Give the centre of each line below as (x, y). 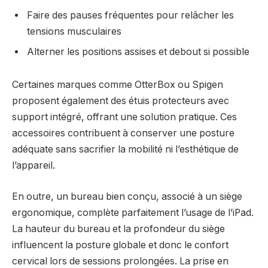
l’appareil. (33, 166)
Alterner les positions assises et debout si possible (138, 51)
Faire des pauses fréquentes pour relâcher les (130, 15)
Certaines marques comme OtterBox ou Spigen (118, 85)
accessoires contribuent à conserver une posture (123, 133)
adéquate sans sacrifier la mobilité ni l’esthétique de (125, 150)
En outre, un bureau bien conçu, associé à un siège (127, 196)
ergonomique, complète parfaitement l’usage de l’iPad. (133, 212)
